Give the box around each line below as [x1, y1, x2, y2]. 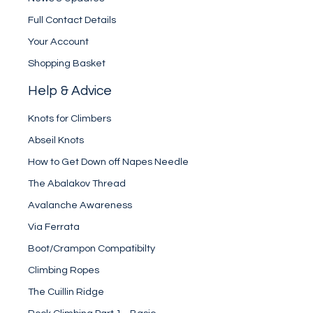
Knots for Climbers [28, 112, 111, 124]
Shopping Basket [28, 57, 105, 68]
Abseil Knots [28, 134, 84, 145]
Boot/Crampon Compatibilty [28, 242, 155, 254]
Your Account [28, 36, 89, 47]
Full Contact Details [28, 14, 116, 25]
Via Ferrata [28, 221, 80, 232]
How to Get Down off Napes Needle [28, 156, 189, 167]
